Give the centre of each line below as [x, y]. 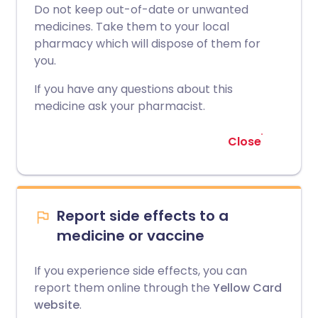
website [57, 305]
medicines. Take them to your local [132, 27]
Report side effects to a [143, 216]
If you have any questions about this [133, 89]
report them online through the [122, 288]
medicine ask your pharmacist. [120, 106]
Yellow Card [246, 288]
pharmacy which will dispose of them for [147, 44]
